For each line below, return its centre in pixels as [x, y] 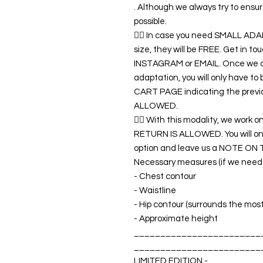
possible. [150, 22]
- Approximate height [176, 219]
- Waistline [155, 191]
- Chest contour [165, 177]
